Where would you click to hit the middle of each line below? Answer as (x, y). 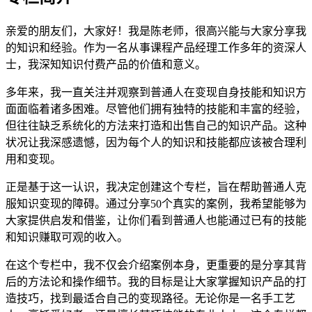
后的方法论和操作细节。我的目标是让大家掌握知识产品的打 (156, 281)
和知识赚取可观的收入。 (67, 237)
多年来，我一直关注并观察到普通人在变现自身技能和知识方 (156, 92)
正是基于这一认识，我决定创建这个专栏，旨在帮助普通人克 (156, 187)
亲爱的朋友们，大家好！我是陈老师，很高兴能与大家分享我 (156, 31)
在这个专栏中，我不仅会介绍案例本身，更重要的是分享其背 (156, 265)
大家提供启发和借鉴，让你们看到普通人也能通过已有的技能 (156, 220)
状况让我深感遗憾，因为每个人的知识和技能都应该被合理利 (156, 142)
